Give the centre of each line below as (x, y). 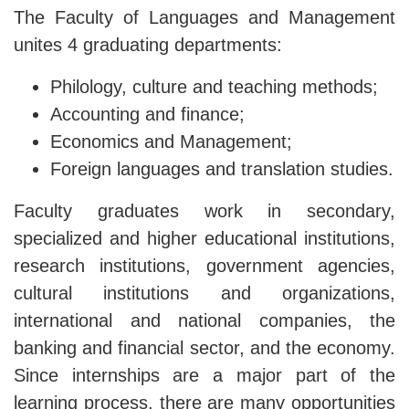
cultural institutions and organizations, (204, 294)
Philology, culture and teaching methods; (214, 87)
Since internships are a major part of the (204, 376)
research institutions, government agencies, (204, 266)
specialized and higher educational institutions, (204, 239)
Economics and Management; (171, 142)
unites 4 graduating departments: (148, 45)
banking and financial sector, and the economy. (204, 348)
